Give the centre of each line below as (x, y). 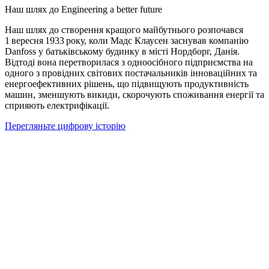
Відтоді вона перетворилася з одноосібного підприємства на (129, 62)
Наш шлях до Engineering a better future (83, 9)
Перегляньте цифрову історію (65, 125)
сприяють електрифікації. (57, 105)
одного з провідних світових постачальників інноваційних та (131, 73)
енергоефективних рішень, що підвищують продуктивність (127, 83)
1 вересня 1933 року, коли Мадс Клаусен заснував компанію (127, 40)
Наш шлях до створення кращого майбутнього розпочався (124, 29)
